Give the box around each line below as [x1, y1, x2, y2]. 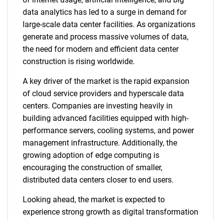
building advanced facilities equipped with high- [23, 113, 188, 123]
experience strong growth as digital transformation [23, 207, 198, 217]
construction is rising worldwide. [23, 57, 135, 66]
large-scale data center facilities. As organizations [23, 20, 195, 29]
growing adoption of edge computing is [23, 150, 159, 160]
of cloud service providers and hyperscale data [23, 89, 184, 98]
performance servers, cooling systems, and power [23, 126, 194, 135]
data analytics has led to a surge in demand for [23, 7, 186, 17]
